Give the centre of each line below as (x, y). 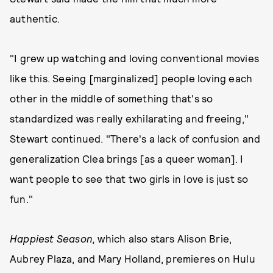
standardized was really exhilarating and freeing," (129, 118)
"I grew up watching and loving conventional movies (135, 58)
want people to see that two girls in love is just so (129, 179)
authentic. (35, 18)
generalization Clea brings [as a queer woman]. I (127, 158)
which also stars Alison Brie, (164, 238)
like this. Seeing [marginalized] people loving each (131, 78)
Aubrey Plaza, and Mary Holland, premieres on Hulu (133, 258)
